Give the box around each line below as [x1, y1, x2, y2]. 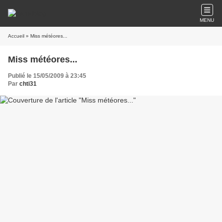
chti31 [19, 80, 37, 87]
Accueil [8, 33, 24, 39]
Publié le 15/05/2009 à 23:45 [8, 72, 86, 79]
